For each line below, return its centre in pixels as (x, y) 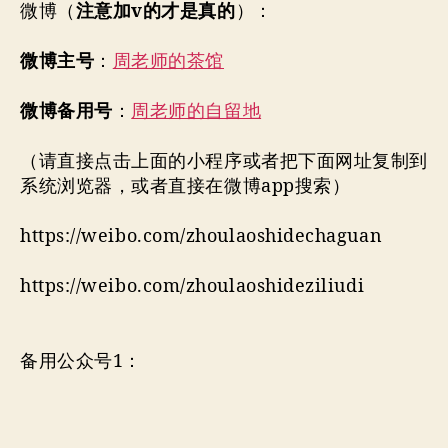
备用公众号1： (81, 362)
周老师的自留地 (196, 112)
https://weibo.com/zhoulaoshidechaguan (201, 237)
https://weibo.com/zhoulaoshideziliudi (194, 287)
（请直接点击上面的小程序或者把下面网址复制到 (224, 162)
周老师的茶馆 (168, 62)
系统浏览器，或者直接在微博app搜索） (185, 187)
